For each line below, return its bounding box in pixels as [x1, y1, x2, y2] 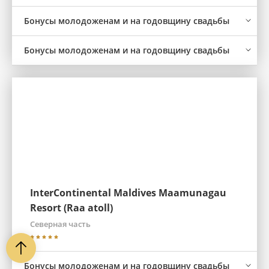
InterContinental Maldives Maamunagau [30, 186, 226, 199]
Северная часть [30, 219, 91, 229]
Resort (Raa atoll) [30, 201, 113, 214]
